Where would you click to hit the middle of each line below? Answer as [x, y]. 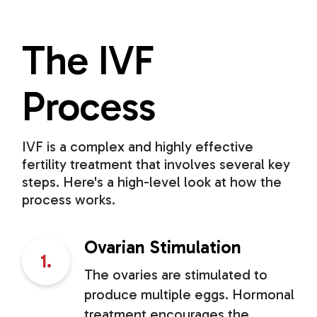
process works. [69, 200]
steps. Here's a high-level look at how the [152, 182]
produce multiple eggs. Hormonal [190, 295]
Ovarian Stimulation [163, 248]
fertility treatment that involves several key [156, 165]
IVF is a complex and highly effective [138, 147]
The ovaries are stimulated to [176, 275]
